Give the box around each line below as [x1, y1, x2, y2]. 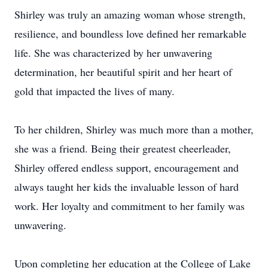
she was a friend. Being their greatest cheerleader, [14, 141, 231, 156]
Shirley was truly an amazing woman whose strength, [14, 7, 246, 22]
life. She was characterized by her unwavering [14, 45, 212, 60]
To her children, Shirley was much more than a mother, [14, 122, 254, 136]
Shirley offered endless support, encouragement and [14, 160, 239, 175]
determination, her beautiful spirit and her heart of [14, 65, 232, 79]
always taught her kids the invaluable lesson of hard [14, 179, 239, 194]
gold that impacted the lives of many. [14, 84, 175, 98]
